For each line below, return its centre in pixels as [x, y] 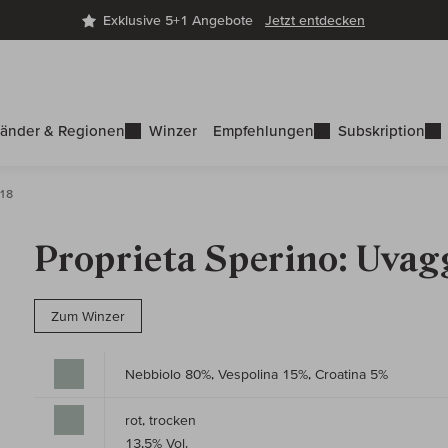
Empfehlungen [263, 131]
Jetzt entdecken [315, 20]
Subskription [381, 131]
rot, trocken [160, 420]
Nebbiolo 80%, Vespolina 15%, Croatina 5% [256, 374]
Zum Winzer [88, 316]
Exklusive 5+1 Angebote [184, 20]
